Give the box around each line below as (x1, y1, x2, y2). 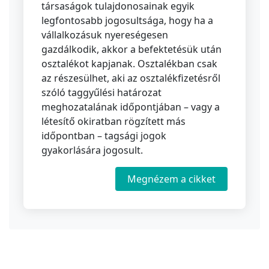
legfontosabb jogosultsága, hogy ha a (41, 14, 213, 28)
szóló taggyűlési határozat (41, 86, 162, 100)
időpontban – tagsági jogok (41, 129, 166, 143)
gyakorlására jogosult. (41, 144, 143, 157)
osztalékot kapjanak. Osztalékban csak (41, 57, 217, 71)
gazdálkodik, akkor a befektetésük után (41, 43, 222, 56)
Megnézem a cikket (127, 172, 216, 186)
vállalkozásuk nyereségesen (41, 28, 168, 42)
